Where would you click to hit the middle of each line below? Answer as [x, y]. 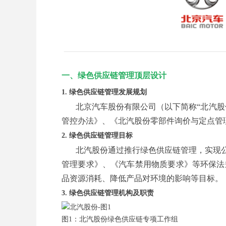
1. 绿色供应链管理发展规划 [104, 92]
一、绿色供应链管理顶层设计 [114, 76]
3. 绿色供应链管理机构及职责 [108, 193]
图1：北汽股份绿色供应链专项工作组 [120, 219]
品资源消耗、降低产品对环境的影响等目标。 [142, 179]
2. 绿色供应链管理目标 [97, 136]
